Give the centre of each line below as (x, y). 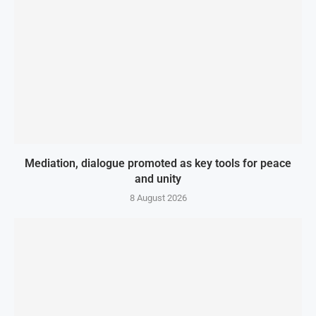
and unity (158, 179)
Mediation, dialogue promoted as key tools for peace (158, 163)
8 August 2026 (158, 198)
